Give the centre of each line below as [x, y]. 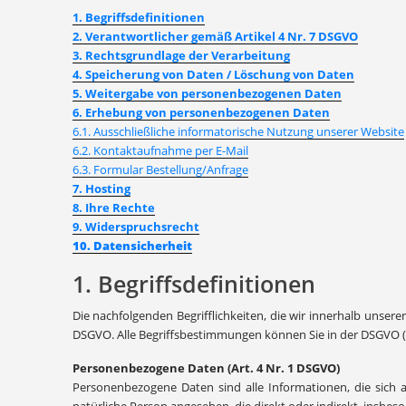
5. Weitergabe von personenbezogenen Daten [207, 93]
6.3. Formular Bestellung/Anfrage [160, 169]
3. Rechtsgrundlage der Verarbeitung [181, 55]
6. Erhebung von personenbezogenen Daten [201, 112]
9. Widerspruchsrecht [135, 227]
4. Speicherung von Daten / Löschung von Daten [213, 74]
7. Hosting [101, 188]
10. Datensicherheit [132, 246]
